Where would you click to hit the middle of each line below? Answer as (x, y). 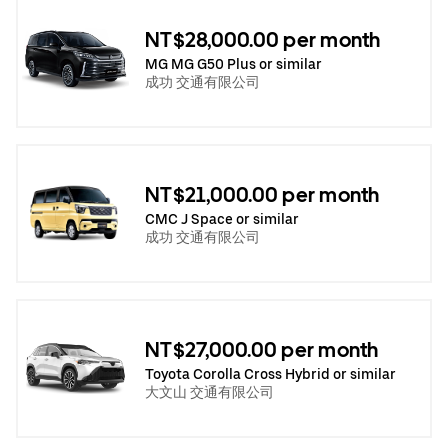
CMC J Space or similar (222, 218)
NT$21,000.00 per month (262, 194)
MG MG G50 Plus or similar (233, 63)
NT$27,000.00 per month (262, 349)
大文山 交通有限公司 (209, 391)
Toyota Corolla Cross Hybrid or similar (270, 373)
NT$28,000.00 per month (263, 39)
